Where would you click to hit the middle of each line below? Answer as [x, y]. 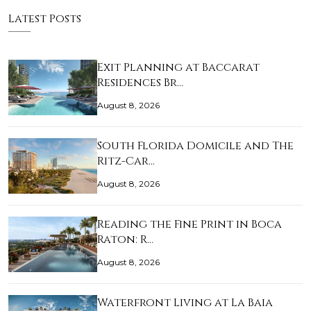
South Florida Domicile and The [195, 146]
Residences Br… [140, 83]
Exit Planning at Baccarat [178, 68]
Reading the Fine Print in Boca [190, 225]
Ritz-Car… [126, 161]
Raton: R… [125, 240]
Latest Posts [45, 19]
